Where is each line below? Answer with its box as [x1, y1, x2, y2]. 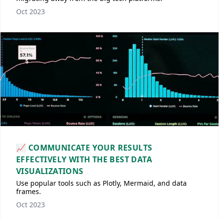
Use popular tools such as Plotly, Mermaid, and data [16, 178, 187, 188]
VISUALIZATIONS [16, 166, 84, 176]
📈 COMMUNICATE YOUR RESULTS [16, 142, 153, 153]
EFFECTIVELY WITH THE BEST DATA [16, 154, 152, 165]
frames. [16, 187, 41, 196]
